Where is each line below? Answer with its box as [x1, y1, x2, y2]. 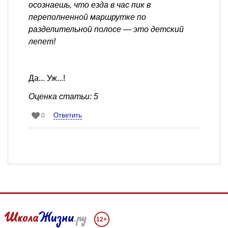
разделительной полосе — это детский [28, 24, 184, 34]
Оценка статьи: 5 [28, 92, 98, 101]
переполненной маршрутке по [28, 12, 146, 21]
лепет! [28, 37, 55, 46]
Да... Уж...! [28, 73, 65, 82]
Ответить [53, 111, 82, 119]
